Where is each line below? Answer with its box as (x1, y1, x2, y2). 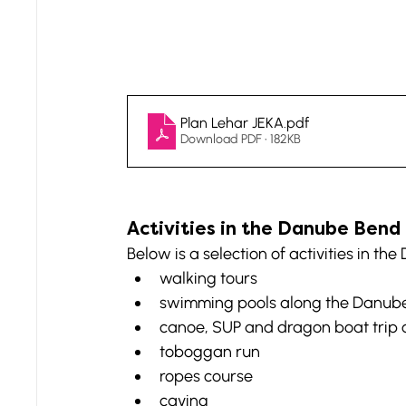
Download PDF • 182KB (180, 131, 301, 148)
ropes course (159, 365, 253, 386)
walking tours (159, 267, 257, 288)
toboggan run (159, 341, 260, 362)
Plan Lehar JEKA (180, 114, 284, 132)
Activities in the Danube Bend (127, 217, 401, 239)
